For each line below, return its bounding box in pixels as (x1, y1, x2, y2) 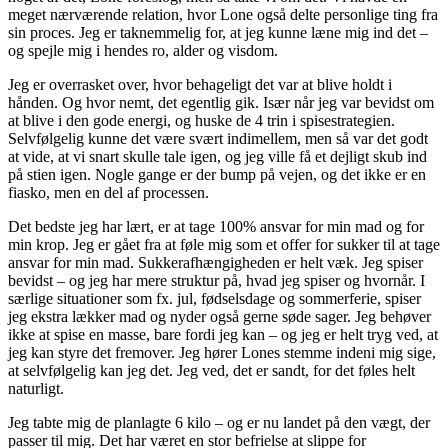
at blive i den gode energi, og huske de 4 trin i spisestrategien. (8, 111, 395, 129)
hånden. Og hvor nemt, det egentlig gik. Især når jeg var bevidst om (8, 93, 434, 111)
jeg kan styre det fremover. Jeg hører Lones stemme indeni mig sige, (8, 343, 436, 361)
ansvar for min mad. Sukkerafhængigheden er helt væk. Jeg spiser (8, 253, 423, 271)
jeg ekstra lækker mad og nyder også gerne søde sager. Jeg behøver (8, 307, 431, 325)
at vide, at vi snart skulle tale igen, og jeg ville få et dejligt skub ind (8, 147, 427, 165)
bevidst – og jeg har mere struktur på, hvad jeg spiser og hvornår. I (8, 271, 425, 289)
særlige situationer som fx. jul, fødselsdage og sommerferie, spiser (8, 289, 421, 307)
